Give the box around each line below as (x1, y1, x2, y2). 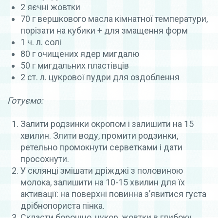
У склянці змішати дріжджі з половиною (20, 165, 183, 176)
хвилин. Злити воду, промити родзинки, (20, 130, 178, 141)
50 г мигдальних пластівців (20, 60, 129, 71)
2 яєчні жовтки (20, 1, 80, 12)
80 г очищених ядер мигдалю (20, 48, 139, 59)
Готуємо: (7, 95, 43, 106)
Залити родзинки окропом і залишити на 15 (20, 118, 194, 129)
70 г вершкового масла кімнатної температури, (20, 13, 208, 24)
